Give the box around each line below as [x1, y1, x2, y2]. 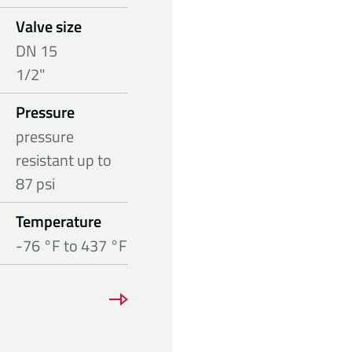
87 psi [16, 171, 55, 196]
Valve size [16, 14, 82, 39]
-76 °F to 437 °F [16, 233, 127, 258]
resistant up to [16, 148, 112, 173]
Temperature [16, 209, 101, 234]
